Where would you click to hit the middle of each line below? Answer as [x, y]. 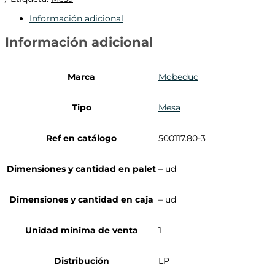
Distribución [81, 261]
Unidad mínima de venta [81, 230]
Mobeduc [178, 76]
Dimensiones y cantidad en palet [81, 168]
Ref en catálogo [81, 138]
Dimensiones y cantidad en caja [81, 199]
